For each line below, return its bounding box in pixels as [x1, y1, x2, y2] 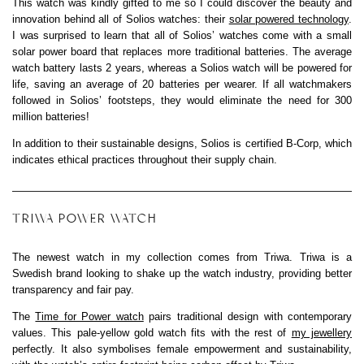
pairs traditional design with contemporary [143, 310, 353, 323]
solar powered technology [228, 12, 349, 25]
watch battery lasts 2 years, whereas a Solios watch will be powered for [12, 61, 352, 74]
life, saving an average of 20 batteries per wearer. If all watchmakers [12, 77, 352, 90]
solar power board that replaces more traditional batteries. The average [12, 45, 352, 58]
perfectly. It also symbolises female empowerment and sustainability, [12, 342, 352, 355]
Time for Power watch [35, 310, 144, 323]
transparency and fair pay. [12, 283, 134, 296]
